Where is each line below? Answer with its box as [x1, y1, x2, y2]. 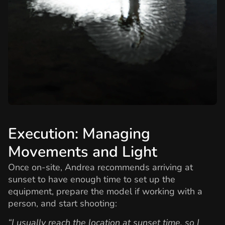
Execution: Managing [8, 123, 150, 144]
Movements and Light [8, 141, 157, 162]
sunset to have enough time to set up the [8, 173, 175, 185]
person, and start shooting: [8, 197, 117, 209]
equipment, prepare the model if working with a [8, 185, 202, 197]
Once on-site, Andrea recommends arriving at [8, 161, 193, 173]
